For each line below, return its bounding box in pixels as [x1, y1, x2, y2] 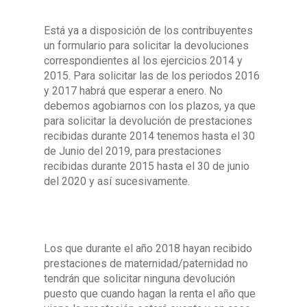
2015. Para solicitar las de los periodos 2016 [44, 69, 260, 82]
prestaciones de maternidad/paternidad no [44, 257, 248, 270]
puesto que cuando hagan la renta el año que [44, 287, 256, 300]
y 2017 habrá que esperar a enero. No [44, 84, 223, 97]
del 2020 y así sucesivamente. [44, 175, 190, 188]
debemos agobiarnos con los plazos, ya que [44, 99, 256, 112]
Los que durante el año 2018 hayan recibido [44, 242, 252, 255]
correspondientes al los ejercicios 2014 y [44, 54, 243, 67]
